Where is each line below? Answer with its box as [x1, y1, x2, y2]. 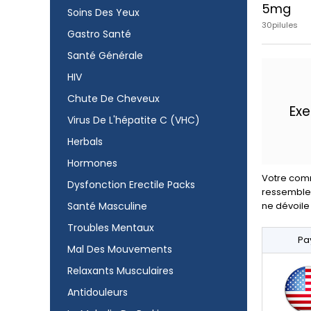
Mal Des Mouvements [67, 242, 172, 256]
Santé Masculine [67, 199, 147, 213]
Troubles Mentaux [67, 221, 154, 235]
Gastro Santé [67, 27, 131, 41]
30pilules [262, 19, 298, 31]
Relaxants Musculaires [67, 264, 174, 278]
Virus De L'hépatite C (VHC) [67, 113, 200, 127]
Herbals [67, 135, 103, 149]
